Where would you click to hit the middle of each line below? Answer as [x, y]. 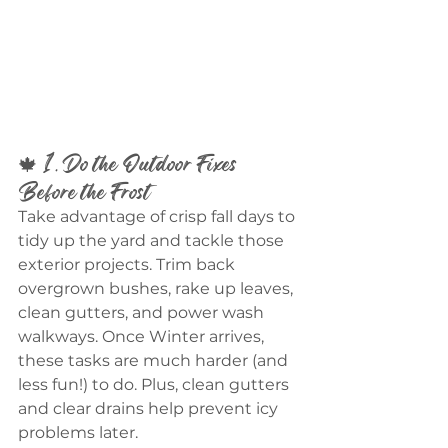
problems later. [78, 433]
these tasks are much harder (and [155, 361]
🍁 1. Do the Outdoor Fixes [129, 163]
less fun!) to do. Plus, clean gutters [155, 385]
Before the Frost [84, 191]
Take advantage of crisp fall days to [158, 217]
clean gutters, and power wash [143, 313]
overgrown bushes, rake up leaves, [157, 289]
